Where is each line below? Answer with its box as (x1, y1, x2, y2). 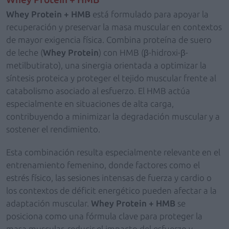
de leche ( (6, 48, 43, 57)
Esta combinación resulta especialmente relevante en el (6, 147, 220, 157)
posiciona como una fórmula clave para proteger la (6, 211, 202, 221)
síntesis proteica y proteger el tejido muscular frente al (6, 73, 216, 83)
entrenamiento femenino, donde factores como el (6, 160, 200, 170)
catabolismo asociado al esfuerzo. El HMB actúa (6, 86, 190, 96)
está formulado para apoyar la (90, 9, 209, 19)
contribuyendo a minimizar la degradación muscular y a (6, 111, 220, 121)
